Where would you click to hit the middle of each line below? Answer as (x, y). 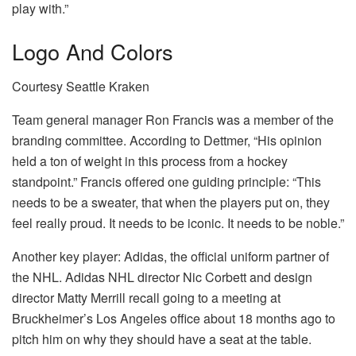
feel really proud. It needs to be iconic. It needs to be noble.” (178, 223)
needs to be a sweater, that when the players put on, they (171, 203)
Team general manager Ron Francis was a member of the (173, 120)
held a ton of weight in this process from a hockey (150, 161)
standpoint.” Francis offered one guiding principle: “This (166, 182)
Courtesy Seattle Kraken (81, 87)
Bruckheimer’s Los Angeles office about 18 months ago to (174, 319)
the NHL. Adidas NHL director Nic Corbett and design (162, 277)
